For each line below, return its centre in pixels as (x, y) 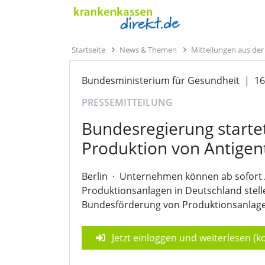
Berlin (95, 177)
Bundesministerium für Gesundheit (161, 80)
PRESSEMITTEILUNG (127, 103)
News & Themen (148, 50)
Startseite (88, 50)
